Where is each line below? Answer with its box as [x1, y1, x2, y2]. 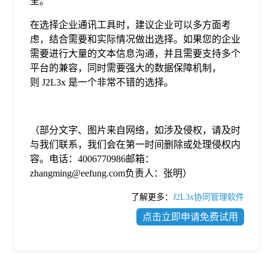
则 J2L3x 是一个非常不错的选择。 [30, 77, 173, 88]
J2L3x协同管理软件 [173, 193, 244, 202]
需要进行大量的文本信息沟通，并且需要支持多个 [30, 48, 240, 59]
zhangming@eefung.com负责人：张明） [30, 168, 192, 179]
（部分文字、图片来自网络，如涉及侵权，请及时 [30, 125, 240, 136]
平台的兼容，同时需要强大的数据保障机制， [30, 63, 221, 74]
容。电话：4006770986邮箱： [30, 154, 154, 165]
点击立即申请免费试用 [142, 212, 238, 223]
